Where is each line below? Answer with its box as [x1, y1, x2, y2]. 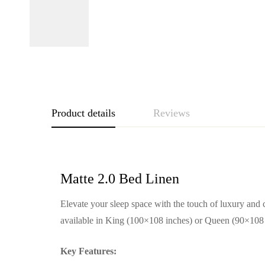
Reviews [153, 106, 190, 119]
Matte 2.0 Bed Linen [60, 170, 179, 186]
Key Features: [60, 245, 117, 256]
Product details [51, 106, 115, 119]
